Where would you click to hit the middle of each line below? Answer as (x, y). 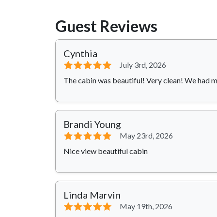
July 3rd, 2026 (143, 65)
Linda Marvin (92, 195)
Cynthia (80, 54)
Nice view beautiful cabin (106, 151)
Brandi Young (92, 124)
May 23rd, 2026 (146, 136)
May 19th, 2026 (146, 206)
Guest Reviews (106, 26)
